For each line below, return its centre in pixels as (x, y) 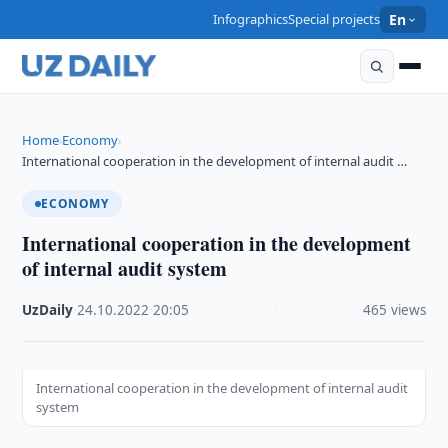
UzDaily (48, 310)
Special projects (334, 19)
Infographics (251, 19)
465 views (394, 310)
